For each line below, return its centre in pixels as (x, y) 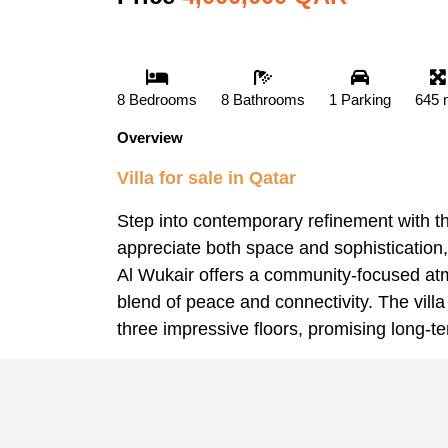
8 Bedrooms (157, 99)
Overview (150, 137)
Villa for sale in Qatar (206, 177)
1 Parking (360, 99)
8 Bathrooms (263, 99)
